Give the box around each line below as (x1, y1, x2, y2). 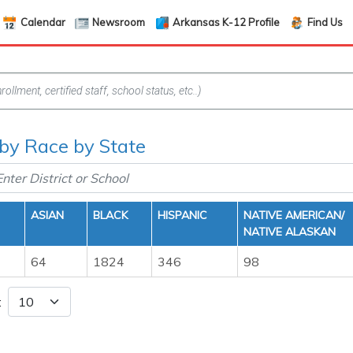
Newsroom (92, 15, 146, 28)
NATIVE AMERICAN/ (243, 208, 344, 222)
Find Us (307, 15, 343, 28)
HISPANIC (158, 208, 207, 222)
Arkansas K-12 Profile (173, 15, 281, 28)
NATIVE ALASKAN (243, 225, 336, 239)
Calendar (20, 15, 65, 28)
